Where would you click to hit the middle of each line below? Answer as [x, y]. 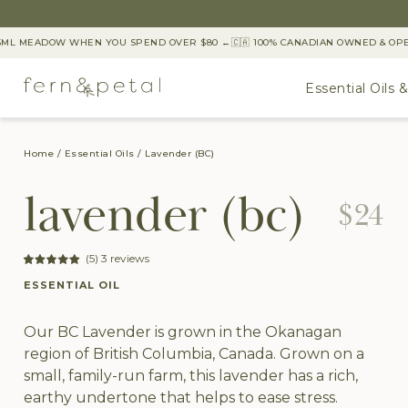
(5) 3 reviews [117, 258]
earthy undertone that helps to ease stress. [181, 398]
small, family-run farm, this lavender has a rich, [191, 376]
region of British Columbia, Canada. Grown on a [194, 354]
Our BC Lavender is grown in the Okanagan [183, 332]
